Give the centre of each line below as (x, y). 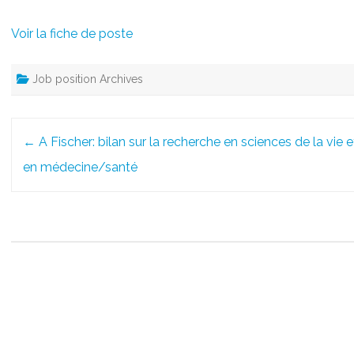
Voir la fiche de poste (72, 34)
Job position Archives (88, 79)
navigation (45, 156)
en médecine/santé (81, 168)
